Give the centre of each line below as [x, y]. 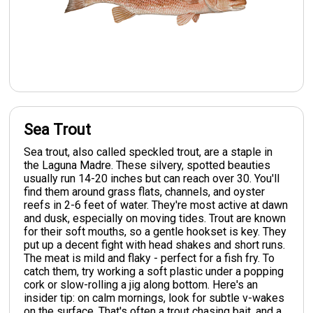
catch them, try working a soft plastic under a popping [154, 271]
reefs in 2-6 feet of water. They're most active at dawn [156, 205]
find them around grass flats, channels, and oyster [145, 191]
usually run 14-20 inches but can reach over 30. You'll [152, 178]
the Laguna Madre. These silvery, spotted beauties [147, 165]
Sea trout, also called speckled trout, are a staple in [148, 152]
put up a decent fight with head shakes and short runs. [155, 245]
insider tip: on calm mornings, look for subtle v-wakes [154, 298]
